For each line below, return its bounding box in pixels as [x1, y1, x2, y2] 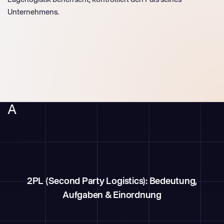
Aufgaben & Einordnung [62, 191, 161, 200]
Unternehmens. [7, 8, 59, 16]
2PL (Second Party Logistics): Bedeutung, [26, 177, 197, 186]
